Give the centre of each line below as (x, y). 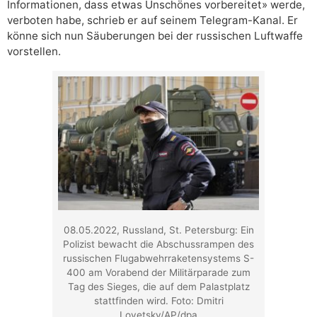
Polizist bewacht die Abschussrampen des (158, 244)
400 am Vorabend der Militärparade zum (158, 273)
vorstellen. (34, 51)
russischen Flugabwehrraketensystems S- (158, 259)
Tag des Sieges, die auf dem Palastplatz (158, 287)
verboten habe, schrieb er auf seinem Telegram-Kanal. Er (152, 20)
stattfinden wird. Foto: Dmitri (158, 301)
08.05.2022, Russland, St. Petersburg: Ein (158, 230)
